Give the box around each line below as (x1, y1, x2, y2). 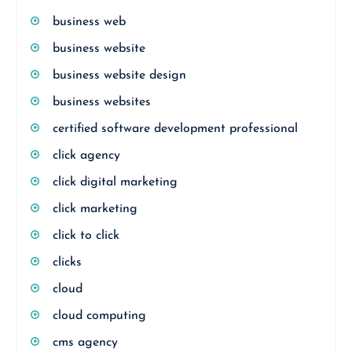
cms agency (52, 335, 118, 349)
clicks (52, 255, 82, 269)
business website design (52, 68, 186, 82)
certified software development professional (52, 122, 298, 135)
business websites (52, 95, 151, 108)
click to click (52, 229, 119, 242)
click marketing (52, 202, 137, 215)
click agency (52, 148, 120, 162)
